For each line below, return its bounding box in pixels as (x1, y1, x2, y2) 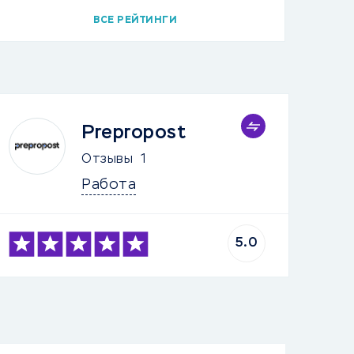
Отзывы (81, 153, 134, 166)
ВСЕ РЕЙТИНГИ (93, 16, 177, 25)
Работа (81, 178, 137, 192)
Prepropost (81, 123, 186, 142)
